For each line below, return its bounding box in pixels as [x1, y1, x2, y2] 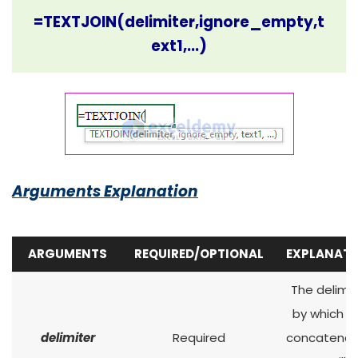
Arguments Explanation [12, 181, 198, 202]
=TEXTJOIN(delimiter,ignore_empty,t [34, 11, 324, 33]
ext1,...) [151, 35, 207, 57]
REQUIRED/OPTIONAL [134, 245, 264, 262]
